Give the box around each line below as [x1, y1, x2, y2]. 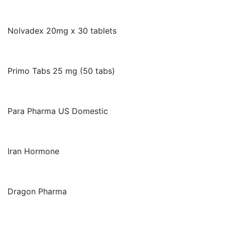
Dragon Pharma [8, 186, 67, 196]
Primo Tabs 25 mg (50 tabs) [8, 66, 115, 76]
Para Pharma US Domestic [8, 106, 108, 116]
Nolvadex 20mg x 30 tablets [8, 26, 117, 36]
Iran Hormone [8, 146, 59, 156]
